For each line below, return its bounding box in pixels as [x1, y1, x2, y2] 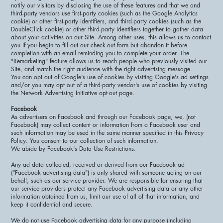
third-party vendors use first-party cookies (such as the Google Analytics [11, 8, 198, 17]
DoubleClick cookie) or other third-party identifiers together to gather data [11, 24, 204, 33]
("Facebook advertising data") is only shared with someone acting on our [11, 168, 202, 177]
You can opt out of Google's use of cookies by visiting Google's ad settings [11, 72, 209, 81]
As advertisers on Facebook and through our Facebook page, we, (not [11, 112, 196, 121]
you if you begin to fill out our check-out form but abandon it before [11, 40, 188, 49]
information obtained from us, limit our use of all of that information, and [11, 192, 200, 201]
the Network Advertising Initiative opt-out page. [11, 88, 135, 97]
